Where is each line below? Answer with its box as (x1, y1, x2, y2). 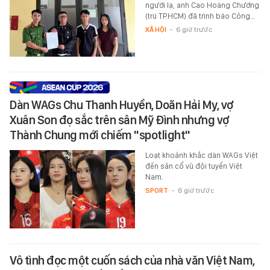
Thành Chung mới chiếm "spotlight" (10, 127, 190, 142)
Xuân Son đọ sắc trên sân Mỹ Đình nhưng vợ (10, 112, 230, 127)
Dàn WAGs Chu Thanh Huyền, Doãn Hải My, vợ (10, 97, 234, 112)
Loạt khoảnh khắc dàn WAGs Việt (145, 150, 258, 160)
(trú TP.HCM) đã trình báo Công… (145, 11, 255, 20)
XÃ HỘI (145, 25, 166, 34)
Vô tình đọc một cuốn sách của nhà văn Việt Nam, (10, 253, 255, 268)
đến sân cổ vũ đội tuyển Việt (145, 161, 242, 171)
